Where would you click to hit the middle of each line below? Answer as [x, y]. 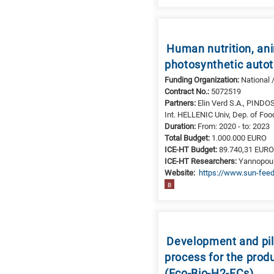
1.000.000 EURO [239, 138]
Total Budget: [188, 138]
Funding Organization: [203, 80]
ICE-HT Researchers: [202, 161]
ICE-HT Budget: [192, 149]
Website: [181, 172]
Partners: [181, 103]
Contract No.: [188, 91]
